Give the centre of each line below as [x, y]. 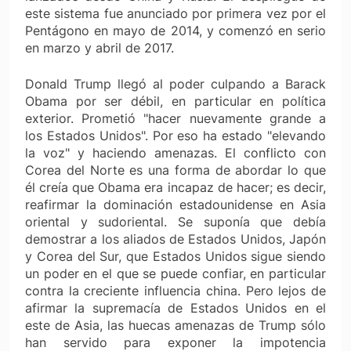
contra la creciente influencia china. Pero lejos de [175, 290]
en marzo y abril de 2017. [100, 47]
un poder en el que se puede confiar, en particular [175, 273]
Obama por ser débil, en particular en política [175, 101]
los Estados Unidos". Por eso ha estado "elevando [175, 135]
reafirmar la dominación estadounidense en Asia [175, 204]
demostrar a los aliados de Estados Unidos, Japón [175, 239]
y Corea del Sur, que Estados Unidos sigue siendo [175, 256]
